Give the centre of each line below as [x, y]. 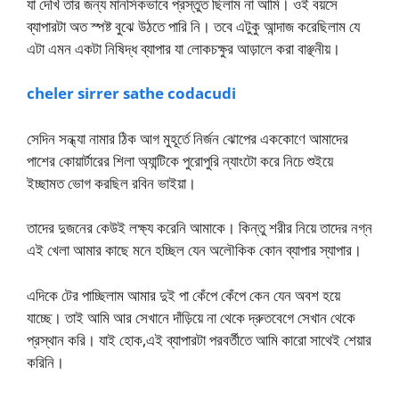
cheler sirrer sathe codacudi [131, 94]
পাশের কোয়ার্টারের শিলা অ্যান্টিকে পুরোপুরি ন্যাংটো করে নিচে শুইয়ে [180, 160]
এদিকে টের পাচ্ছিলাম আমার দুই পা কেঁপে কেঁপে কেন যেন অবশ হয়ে [183, 295]
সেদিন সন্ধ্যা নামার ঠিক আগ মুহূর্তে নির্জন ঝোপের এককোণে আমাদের [187, 138]
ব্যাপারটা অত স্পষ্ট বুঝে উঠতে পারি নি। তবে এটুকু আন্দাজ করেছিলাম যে [193, 26]
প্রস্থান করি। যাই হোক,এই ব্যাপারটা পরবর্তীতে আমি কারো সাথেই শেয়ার [199, 339]
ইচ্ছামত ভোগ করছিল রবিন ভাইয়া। [111, 183]
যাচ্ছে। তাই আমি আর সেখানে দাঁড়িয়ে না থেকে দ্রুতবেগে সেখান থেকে [191, 317]
